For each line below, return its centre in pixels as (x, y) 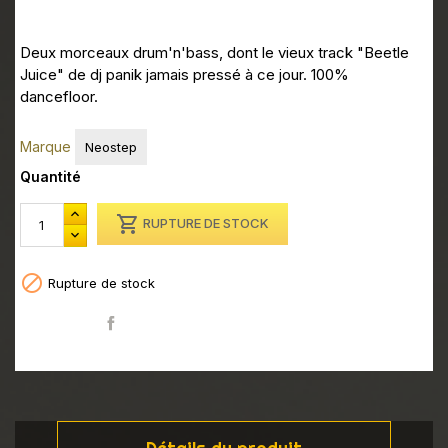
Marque (45, 146)
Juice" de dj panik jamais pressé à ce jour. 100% (184, 75)
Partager (52, 323)
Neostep (111, 146)
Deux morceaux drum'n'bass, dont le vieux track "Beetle (214, 53)
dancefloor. (59, 97)
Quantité (50, 176)
